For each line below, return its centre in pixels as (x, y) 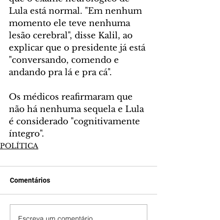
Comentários (30, 180)
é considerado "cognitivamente (76, 122)
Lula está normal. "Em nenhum (77, 11)
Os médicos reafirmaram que (72, 97)
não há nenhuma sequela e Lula (78, 110)
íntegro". (27, 134)
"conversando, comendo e (65, 60)
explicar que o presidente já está (78, 48)
